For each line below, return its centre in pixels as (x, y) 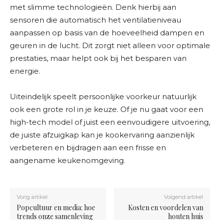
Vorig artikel (32, 197)
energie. (25, 71)
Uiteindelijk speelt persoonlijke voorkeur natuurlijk (103, 97)
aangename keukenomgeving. (68, 161)
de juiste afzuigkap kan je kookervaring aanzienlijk (102, 135)
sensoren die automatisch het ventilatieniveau (96, 20)
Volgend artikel (183, 197)
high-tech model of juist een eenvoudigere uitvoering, (110, 122)
